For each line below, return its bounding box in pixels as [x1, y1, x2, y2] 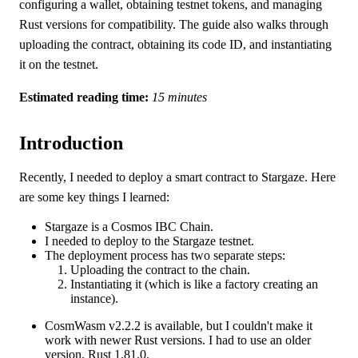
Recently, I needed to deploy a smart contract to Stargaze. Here [19, 170, 336, 185]
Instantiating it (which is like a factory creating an [70, 277, 318, 292]
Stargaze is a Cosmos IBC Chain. [45, 220, 213, 234]
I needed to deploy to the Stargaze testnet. [45, 234, 254, 249]
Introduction [19, 133, 123, 154]
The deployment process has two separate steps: [45, 249, 285, 263]
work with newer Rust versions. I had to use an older [45, 333, 311, 348]
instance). [70, 292, 118, 306]
